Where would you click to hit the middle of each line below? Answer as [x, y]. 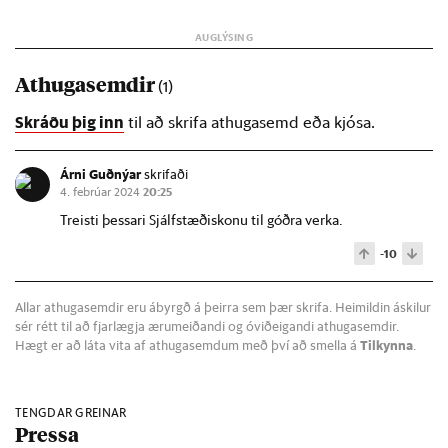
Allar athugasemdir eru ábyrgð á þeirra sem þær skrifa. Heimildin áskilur [223, 306]
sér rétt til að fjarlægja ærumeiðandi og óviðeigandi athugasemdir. [207, 325]
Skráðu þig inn [69, 121]
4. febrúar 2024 [101, 190]
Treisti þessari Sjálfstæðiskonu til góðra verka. [201, 219]
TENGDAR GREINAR [71, 411]
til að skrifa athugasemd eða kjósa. [249, 121]
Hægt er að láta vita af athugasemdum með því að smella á [187, 344]
